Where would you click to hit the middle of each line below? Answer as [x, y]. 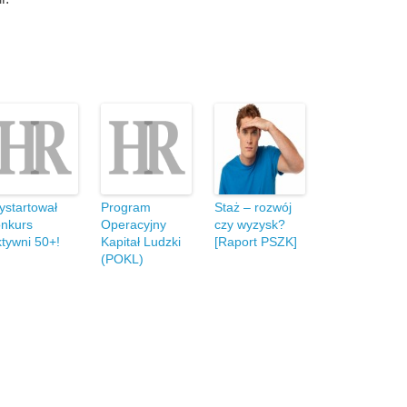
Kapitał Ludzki [141, 242]
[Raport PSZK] [256, 242]
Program [126, 207]
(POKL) [122, 259]
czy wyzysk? [250, 224]
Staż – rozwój [253, 207]
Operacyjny [134, 224]
